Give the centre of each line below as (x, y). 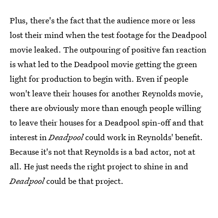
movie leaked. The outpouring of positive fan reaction (108, 49)
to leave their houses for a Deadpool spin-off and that (107, 122)
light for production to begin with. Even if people (99, 78)
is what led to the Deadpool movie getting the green (103, 64)
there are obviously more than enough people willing (105, 108)
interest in (29, 137)
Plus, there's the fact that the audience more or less (102, 20)
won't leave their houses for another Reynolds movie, (107, 93)
